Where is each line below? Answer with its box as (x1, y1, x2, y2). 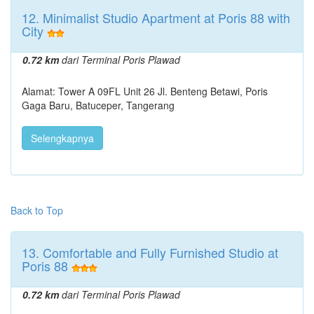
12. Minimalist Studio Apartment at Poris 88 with (22, 8, 290, 27)
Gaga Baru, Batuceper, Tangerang (22, 98, 175, 113)
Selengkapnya (31, 131, 94, 146)
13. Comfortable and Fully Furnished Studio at (22, 243, 278, 262)
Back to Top (11, 203, 63, 218)
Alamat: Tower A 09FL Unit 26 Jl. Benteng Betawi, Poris (22, 84, 268, 99)
